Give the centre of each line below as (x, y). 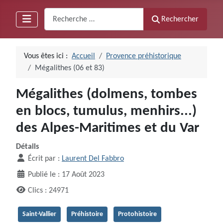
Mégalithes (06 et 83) (70, 68)
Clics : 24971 (48, 191)
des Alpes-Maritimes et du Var (108, 128)
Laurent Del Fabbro (93, 159)
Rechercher (180, 19)
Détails (27, 147)
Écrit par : (44, 159)
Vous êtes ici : (48, 56)
